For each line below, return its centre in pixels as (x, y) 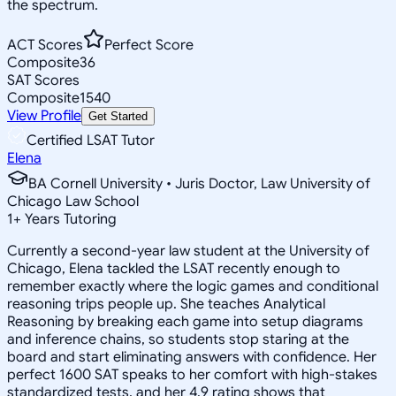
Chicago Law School (73, 201)
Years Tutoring (69, 219)
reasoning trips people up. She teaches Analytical (166, 304)
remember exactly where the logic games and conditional (193, 286)
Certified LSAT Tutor (91, 140)
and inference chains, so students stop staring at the (178, 339)
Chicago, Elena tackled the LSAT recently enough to (174, 268)
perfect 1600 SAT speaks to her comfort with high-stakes (192, 374)
